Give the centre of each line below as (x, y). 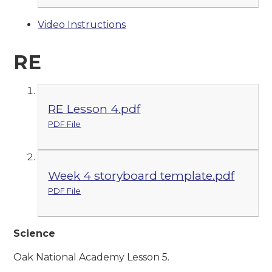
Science (36, 233)
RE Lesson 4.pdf (94, 109)
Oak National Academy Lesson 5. (92, 257)
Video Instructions (82, 24)
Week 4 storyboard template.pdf (141, 175)
